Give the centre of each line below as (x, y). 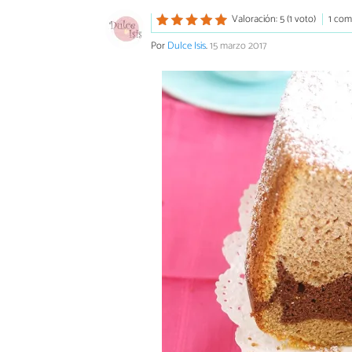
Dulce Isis (187, 46)
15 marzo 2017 (238, 46)
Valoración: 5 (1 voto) (273, 20)
